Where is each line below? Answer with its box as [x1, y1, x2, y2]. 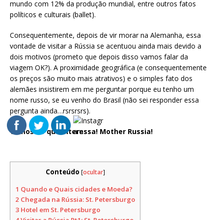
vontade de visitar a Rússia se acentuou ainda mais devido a [10, 41, 201, 51]
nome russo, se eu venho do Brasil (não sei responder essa [10, 95, 199, 105]
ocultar [82, 168, 103, 177]
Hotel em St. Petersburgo [19, 205, 100, 214]
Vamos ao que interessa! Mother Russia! [10, 127, 153, 137]
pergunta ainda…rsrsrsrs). [10, 106, 90, 116]
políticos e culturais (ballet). [10, 10, 96, 20]
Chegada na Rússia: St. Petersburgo [19, 194, 135, 204]
